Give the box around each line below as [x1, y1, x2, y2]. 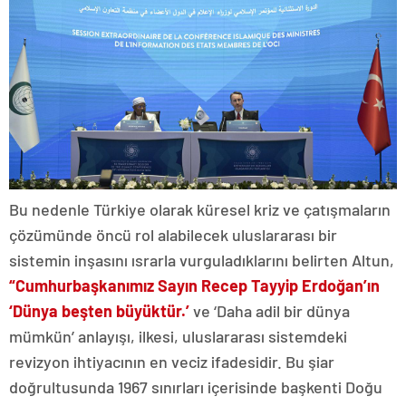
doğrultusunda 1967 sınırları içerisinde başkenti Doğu [9, 376, 382, 397]
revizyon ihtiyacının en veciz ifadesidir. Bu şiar [9, 351, 334, 372]
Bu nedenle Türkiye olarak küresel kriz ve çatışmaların [9, 198, 391, 219]
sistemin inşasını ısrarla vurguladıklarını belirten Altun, [9, 249, 394, 270]
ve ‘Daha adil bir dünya [189, 300, 350, 321]
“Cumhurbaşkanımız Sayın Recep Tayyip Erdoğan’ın [9, 275, 380, 295]
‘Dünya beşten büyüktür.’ [9, 300, 189, 321]
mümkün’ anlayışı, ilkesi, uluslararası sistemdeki [9, 325, 347, 346]
